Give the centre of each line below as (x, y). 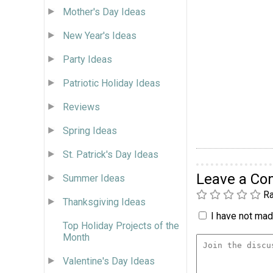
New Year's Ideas (100, 35)
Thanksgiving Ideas (104, 202)
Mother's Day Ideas (104, 12)
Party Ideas (87, 59)
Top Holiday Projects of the (121, 225)
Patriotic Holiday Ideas (112, 83)
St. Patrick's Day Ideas (111, 154)
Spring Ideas (90, 130)
